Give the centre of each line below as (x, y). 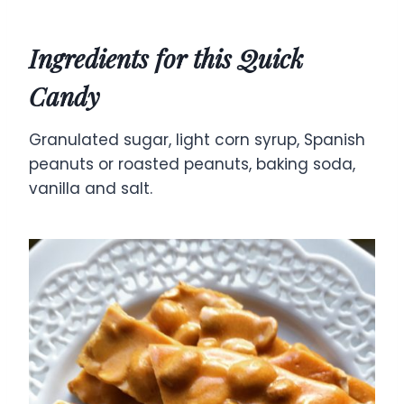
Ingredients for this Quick (166, 58)
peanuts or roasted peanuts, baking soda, (192, 164)
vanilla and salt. (91, 188)
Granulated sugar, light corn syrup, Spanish (197, 139)
